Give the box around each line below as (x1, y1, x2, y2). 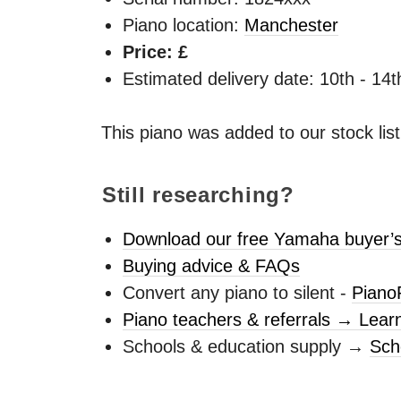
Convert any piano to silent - (123, 282, 352, 303)
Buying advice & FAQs (123, 255, 300, 276)
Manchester (244, 15, 338, 36)
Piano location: (123, 15, 244, 36)
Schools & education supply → (123, 336, 370, 356)
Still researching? (101, 182, 294, 207)
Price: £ (123, 42, 188, 63)
